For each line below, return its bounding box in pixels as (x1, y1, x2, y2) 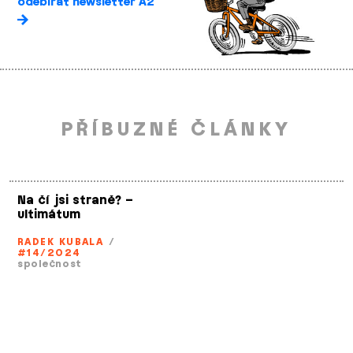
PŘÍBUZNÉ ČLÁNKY (61, 117, 292, 142)
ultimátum (17, 206, 80, 222)
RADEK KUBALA (17, 235, 104, 248)
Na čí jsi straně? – (17, 192, 133, 208)
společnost (17, 257, 83, 270)
